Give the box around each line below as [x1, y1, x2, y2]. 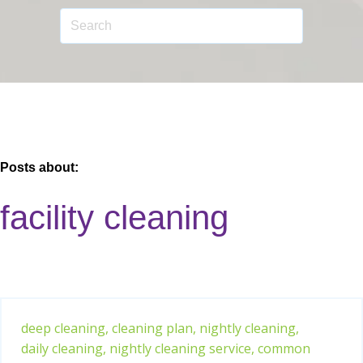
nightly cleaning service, [109, 339, 254, 357]
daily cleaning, [21, 339, 106, 357]
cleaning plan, [112, 318, 196, 337]
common [258, 339, 310, 357]
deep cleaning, [21, 318, 109, 337]
